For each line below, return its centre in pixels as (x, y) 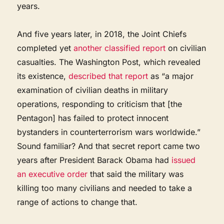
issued (184, 160)
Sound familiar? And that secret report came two (109, 146)
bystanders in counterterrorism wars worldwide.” (109, 132)
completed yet (45, 48)
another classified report (120, 48)
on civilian (186, 48)
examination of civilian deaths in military (93, 90)
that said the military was (136, 174)
